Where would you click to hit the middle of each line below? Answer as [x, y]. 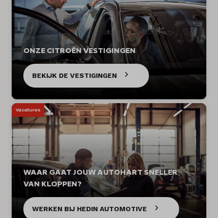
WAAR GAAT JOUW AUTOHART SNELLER [100, 172]
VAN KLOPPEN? [53, 183]
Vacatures [28, 110]
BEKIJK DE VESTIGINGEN [74, 75]
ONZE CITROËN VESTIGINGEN [80, 50]
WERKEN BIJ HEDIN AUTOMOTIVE [90, 209]
